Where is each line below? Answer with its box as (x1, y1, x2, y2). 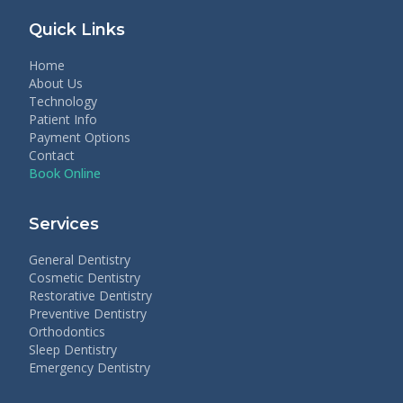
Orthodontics (29, 323, 105, 340)
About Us (29, 75, 83, 92)
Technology (29, 93, 97, 110)
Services (29, 214, 99, 234)
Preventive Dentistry (29, 305, 147, 322)
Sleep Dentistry (29, 341, 117, 358)
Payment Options (29, 129, 130, 146)
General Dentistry (29, 251, 130, 268)
